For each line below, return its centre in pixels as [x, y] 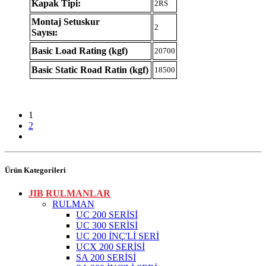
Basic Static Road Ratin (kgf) [90, 69]
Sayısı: [45, 32]
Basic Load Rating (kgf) [80, 50]
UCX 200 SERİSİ [110, 246]
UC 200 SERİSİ [107, 214]
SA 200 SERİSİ [106, 257]
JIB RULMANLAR [69, 193]
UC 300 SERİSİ [107, 225]
